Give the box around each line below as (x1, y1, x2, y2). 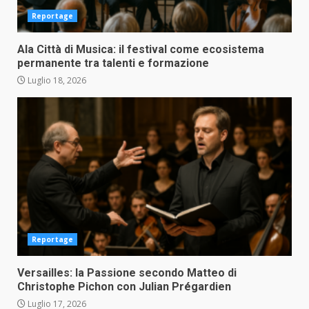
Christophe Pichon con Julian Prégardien (17, 280, 231, 294)
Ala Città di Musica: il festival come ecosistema (17, 43, 264, 57)
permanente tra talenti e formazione (17, 57, 209, 70)
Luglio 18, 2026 (26, 74, 86, 87)
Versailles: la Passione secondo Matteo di (17, 266, 237, 280)
